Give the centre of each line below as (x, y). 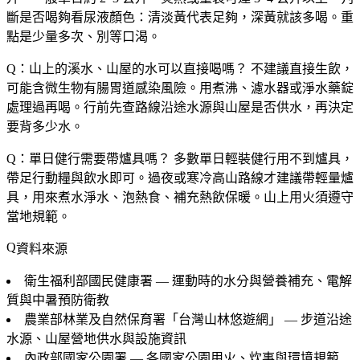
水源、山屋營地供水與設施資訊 (96, 338)
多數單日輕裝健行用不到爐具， (262, 158)
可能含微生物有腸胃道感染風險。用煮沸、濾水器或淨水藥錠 (180, 88)
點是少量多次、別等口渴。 (84, 36)
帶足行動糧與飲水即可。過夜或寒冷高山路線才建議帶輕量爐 (180, 178)
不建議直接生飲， (301, 68)
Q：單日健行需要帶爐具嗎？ (88, 158)
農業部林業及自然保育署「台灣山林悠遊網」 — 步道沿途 (188, 319)
